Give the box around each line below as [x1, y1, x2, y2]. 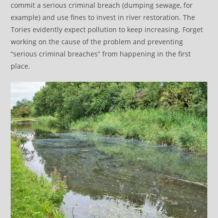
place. [11, 61, 31, 71]
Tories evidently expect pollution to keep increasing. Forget [11, 25, 203, 35]
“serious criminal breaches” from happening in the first [11, 49, 191, 59]
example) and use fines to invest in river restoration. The [11, 13, 196, 22]
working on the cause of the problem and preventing [11, 37, 183, 47]
